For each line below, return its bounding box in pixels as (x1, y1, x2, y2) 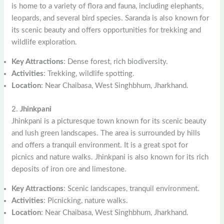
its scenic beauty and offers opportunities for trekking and (11, 26, 201, 34)
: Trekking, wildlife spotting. (43, 70, 135, 78)
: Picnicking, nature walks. (43, 196, 128, 204)
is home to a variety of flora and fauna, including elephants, (11, 2, 204, 10)
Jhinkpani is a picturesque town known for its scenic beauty (11, 117, 207, 125)
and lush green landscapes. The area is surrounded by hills (11, 129, 201, 137)
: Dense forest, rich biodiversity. (63, 58, 168, 66)
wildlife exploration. (11, 38, 77, 46)
